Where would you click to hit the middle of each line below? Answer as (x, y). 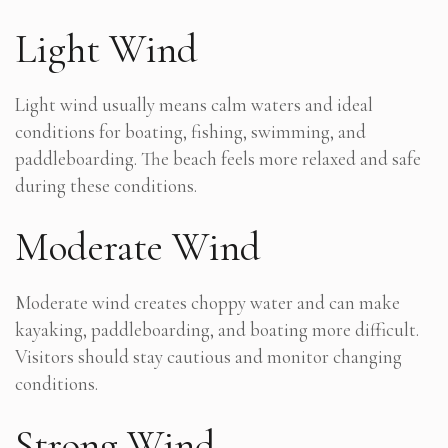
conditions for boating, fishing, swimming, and (190, 131)
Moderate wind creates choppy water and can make (207, 302)
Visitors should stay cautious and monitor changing (208, 356)
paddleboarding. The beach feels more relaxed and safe (218, 158)
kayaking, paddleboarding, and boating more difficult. (217, 329)
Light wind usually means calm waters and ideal (194, 104)
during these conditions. (106, 185)
